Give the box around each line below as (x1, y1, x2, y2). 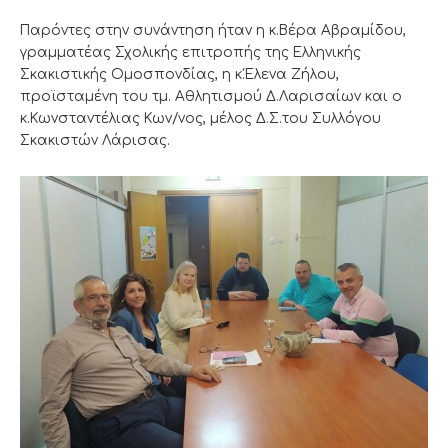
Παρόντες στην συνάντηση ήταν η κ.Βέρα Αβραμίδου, (20, 23, 406, 39)
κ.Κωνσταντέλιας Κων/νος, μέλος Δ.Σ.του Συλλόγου (20, 111, 381, 127)
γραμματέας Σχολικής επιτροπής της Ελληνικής (20, 45, 361, 61)
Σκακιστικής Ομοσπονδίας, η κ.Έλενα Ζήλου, (20, 67, 339, 83)
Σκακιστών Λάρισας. (20, 133, 170, 149)
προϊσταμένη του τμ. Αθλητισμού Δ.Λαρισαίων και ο (20, 89, 402, 105)
